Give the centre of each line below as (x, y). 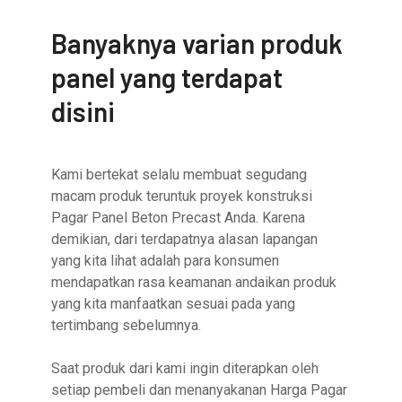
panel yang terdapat (167, 78)
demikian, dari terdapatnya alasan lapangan (185, 240)
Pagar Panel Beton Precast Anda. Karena (179, 218)
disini (83, 112)
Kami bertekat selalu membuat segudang (179, 175)
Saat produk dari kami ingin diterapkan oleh (185, 369)
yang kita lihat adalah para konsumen (166, 261)
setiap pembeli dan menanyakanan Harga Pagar (200, 390)
